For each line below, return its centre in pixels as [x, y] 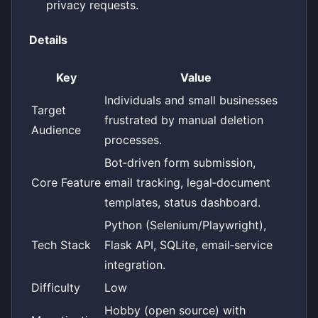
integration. [135, 264]
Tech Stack [61, 245]
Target [49, 110]
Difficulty [56, 287]
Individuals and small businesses [191, 100]
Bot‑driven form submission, [180, 162]
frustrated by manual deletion [184, 120]
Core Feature [66, 182]
